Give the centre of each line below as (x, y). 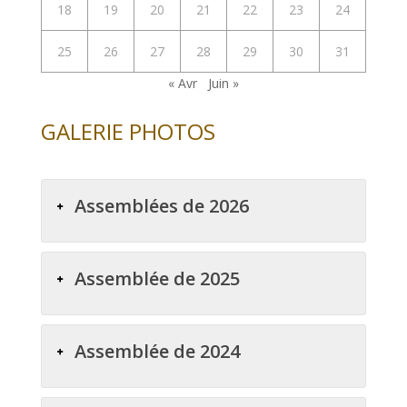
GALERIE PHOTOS (128, 132)
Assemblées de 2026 (161, 206)
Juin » (223, 84)
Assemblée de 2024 (157, 352)
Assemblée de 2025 (157, 279)
